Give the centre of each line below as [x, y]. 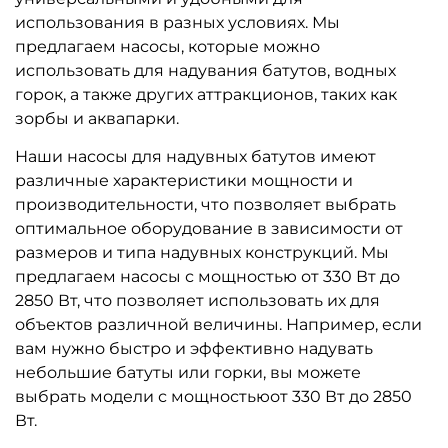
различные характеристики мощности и [184, 180]
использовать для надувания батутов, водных [205, 70]
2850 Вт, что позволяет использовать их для [197, 300]
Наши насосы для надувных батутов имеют [195, 156]
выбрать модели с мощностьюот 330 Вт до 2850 [213, 396]
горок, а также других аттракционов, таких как [206, 94]
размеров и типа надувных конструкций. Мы [202, 252]
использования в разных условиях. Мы [177, 22]
